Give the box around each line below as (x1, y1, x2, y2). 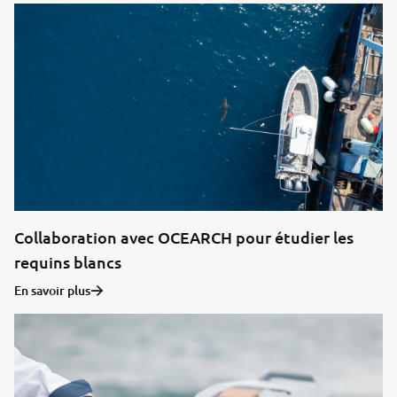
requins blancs (14, 252, 121, 273)
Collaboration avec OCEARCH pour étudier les (14, 227, 354, 248)
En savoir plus (14, 282, 90, 300)
